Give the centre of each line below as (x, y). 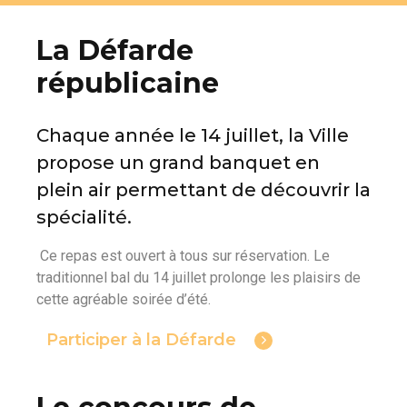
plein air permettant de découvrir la (203, 189)
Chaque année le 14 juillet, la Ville (193, 135)
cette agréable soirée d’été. (124, 299)
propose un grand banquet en (178, 162)
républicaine (128, 83)
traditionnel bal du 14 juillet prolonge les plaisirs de (199, 277)
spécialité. (84, 217)
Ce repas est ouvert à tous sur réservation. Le (183, 255)
